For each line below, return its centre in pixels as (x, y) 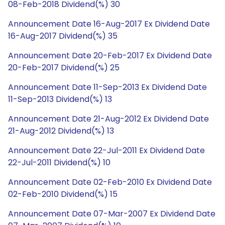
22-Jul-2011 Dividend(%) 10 (59, 162)
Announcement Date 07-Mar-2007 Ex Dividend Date (112, 214)
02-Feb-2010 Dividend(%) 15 (63, 194)
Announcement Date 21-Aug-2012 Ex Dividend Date (108, 119)
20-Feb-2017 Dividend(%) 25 (64, 68)
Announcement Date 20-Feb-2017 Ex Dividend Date (110, 55)
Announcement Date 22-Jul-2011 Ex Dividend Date (106, 150)
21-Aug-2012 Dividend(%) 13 (61, 131)
